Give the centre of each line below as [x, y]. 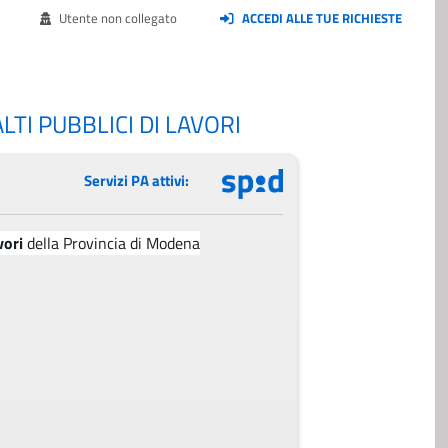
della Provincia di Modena [111, 242]
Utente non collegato [117, 18]
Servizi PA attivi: [136, 180]
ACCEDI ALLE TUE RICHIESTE [321, 18]
